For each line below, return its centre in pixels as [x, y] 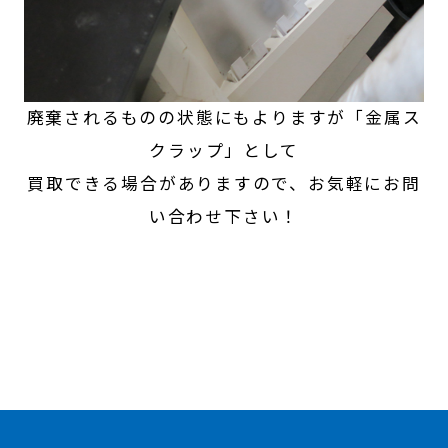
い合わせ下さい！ [224, 217]
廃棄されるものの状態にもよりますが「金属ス [224, 118]
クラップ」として [224, 151]
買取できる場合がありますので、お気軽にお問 [224, 184]
